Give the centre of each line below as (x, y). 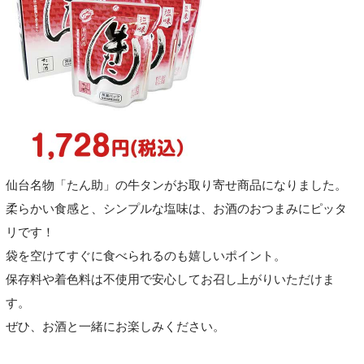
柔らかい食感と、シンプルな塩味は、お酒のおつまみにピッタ (176, 208)
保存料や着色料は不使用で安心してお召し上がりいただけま (170, 279)
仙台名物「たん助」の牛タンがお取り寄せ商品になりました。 (176, 185)
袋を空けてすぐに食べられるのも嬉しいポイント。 (145, 256)
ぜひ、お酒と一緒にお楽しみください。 (115, 326)
